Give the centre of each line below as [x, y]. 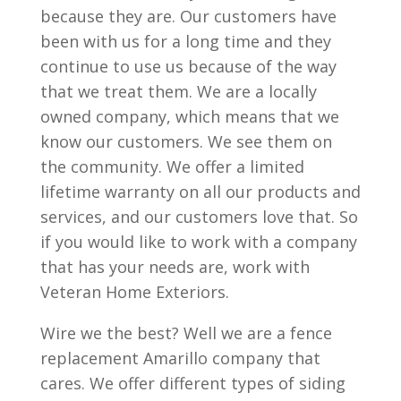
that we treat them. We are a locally [178, 91]
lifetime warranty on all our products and [200, 192]
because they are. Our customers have [188, 16]
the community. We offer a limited [172, 166]
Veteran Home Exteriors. [134, 292]
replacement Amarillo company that [180, 358]
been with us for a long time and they [185, 41]
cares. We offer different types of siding [192, 383]
